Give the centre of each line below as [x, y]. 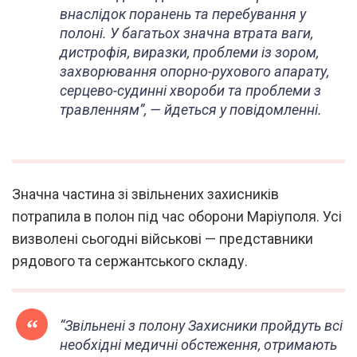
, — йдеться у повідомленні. [233, 110]
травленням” [102, 110]
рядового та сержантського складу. [130, 261]
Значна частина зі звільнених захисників [145, 194]
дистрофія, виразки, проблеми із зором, [189, 53]
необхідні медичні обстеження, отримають [198, 345]
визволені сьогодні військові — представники [163, 239]
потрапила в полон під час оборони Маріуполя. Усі [177, 217]
